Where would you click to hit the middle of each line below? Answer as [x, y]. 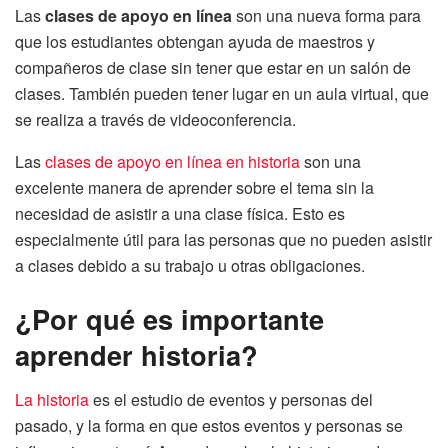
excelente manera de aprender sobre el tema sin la [194, 187]
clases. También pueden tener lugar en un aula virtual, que [222, 93]
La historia [52, 399]
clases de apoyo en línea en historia [172, 161]
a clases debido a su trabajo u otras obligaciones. [190, 265]
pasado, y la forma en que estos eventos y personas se [209, 425]
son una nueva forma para [326, 15]
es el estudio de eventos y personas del [231, 399]
